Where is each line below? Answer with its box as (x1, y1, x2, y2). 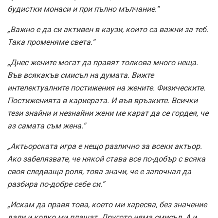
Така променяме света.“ (7, 37, 95, 47)
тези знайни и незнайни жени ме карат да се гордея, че (7, 108, 208, 118)
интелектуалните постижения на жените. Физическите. (7, 83, 205, 92)
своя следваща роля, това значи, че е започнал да (7, 166, 191, 176)
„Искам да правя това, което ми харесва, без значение (7, 200, 207, 209)
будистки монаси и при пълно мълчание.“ (7, 4, 159, 14)
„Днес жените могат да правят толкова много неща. (7, 57, 198, 67)
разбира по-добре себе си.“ (7, 179, 105, 189)
